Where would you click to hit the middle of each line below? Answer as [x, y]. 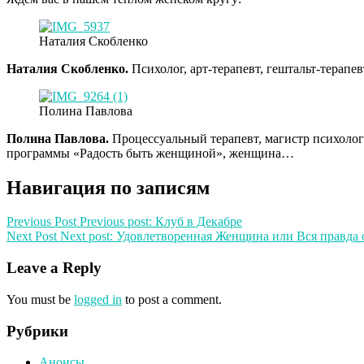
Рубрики [37, 331]
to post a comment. [172, 299]
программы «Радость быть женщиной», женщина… [150, 153]
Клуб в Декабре [199, 222]
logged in [98, 299]
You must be [40, 299]
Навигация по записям [108, 187]
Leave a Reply [54, 268]
